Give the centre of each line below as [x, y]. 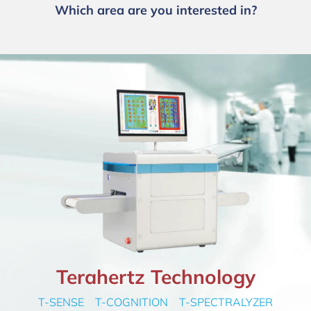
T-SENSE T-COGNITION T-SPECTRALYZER [155, 302]
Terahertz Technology [155, 277]
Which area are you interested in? [155, 10]
